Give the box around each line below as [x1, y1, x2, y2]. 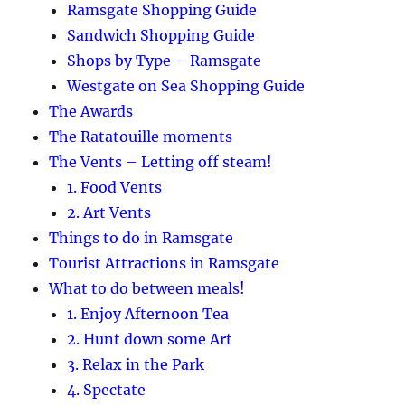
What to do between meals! [49, 278, 246, 297]
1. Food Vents [67, 177, 163, 196]
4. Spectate [67, 380, 146, 399]
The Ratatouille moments [49, 127, 233, 146]
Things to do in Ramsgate [49, 228, 234, 247]
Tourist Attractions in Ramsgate [49, 253, 280, 272]
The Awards [49, 101, 134, 120]
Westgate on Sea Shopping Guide [67, 76, 306, 95]
